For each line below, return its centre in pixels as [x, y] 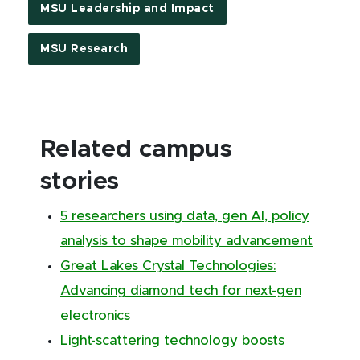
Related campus [137, 149]
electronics [95, 315]
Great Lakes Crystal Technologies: [168, 266]
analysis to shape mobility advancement [186, 241]
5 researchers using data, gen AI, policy [185, 216]
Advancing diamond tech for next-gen [181, 290]
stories [80, 181]
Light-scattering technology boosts [172, 340]
